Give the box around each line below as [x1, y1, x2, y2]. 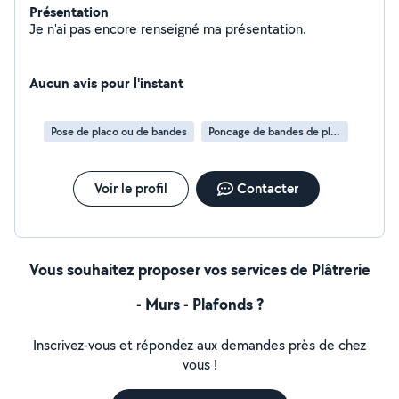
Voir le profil [94, 179, 167, 198]
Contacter [236, 179, 298, 198]
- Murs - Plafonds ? [135, 293, 264, 315]
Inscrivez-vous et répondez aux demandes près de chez [33, 336, 366, 354]
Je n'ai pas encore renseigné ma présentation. [225, 20, 306, 38]
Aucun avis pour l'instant [29, 73, 183, 93]
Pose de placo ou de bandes [51, 124, 187, 139]
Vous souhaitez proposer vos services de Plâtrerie [28, 258, 370, 281]
